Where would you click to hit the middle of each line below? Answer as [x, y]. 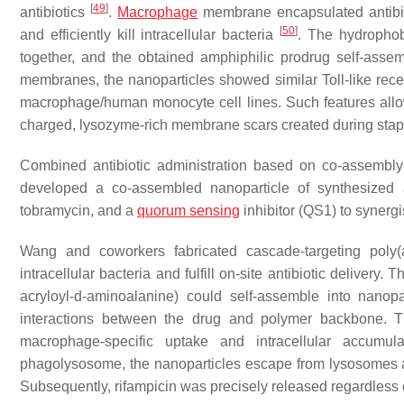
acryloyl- [47, 297]
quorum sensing [188, 211]
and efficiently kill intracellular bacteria [150, 35]
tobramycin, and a [78, 211]
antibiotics [55, 13]
